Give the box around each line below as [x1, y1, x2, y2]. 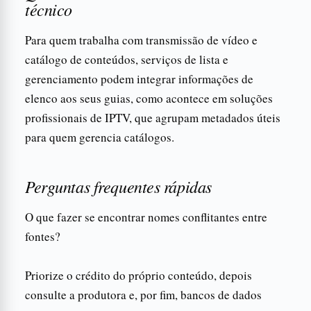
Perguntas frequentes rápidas [25, 174, 212, 197]
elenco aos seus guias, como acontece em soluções [25, 90, 273, 106]
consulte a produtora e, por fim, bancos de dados [25, 286, 262, 303]
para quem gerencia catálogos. [25, 128, 174, 145]
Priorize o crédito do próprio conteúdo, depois [25, 267, 252, 283]
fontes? [25, 228, 60, 244]
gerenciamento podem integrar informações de [25, 70, 253, 87]
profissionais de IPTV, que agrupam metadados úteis [25, 109, 280, 126]
